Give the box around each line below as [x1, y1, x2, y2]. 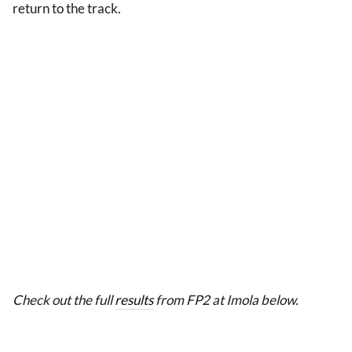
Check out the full [13, 291, 115, 309]
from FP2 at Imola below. [153, 291, 299, 309]
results [115, 291, 153, 309]
